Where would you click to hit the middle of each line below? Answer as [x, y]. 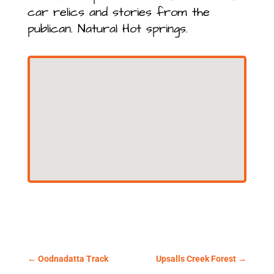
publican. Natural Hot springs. [107, 28]
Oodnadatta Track [73, 258]
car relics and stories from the [118, 12]
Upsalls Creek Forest [196, 258]
